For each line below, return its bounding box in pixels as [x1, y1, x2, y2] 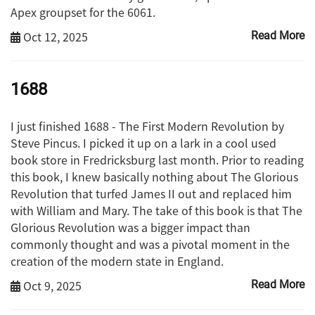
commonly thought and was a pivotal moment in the [11, 236, 290, 253]
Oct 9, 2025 [20, 277, 82, 295]
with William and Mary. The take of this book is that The [11, 202, 302, 219]
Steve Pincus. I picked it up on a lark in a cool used [11, 134, 276, 152]
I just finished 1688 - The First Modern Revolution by [11, 117, 284, 135]
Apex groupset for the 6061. [11, 4, 155, 21]
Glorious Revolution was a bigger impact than [11, 219, 250, 236]
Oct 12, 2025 [20, 28, 88, 46]
